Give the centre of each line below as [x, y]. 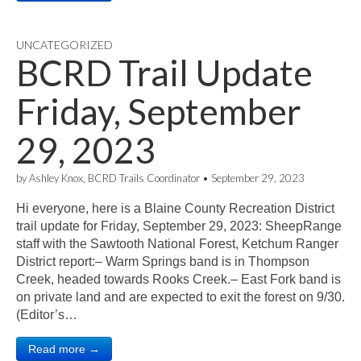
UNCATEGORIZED [64, 45]
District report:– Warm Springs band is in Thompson [163, 261]
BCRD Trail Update [164, 73]
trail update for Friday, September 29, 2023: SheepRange [179, 226]
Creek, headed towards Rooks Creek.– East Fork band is [178, 279]
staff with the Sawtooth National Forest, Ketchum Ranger [177, 244]
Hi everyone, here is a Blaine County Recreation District [175, 208]
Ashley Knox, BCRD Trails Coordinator [114, 178]
